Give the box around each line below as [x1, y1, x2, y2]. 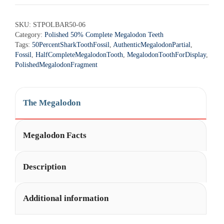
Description [23, 162, 66, 171]
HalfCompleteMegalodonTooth [35, 50, 123, 58]
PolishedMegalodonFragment [15, 60, 97, 68]
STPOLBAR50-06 [33, 20, 85, 28]
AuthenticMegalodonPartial [113, 40, 190, 48]
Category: [15, 30, 44, 38]
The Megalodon [23, 98, 80, 107]
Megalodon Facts [23, 130, 86, 140]
